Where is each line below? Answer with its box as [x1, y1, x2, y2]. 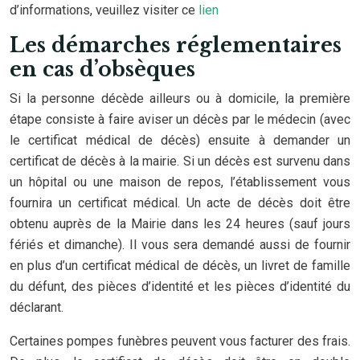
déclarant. [10, 300, 63, 315]
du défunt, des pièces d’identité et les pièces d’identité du [10, 279, 350, 294]
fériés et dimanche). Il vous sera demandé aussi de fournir [10, 237, 350, 252]
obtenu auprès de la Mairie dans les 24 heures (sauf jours [10, 216, 350, 231]
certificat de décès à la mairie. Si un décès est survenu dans [10, 153, 350, 169]
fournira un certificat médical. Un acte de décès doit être [10, 195, 350, 211]
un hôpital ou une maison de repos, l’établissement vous [10, 174, 350, 190]
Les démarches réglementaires [10, 33, 342, 58]
